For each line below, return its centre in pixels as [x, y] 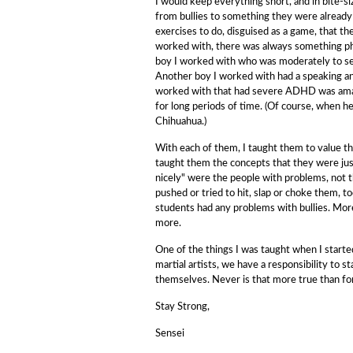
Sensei [170, 334]
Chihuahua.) [181, 122]
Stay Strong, [182, 307]
